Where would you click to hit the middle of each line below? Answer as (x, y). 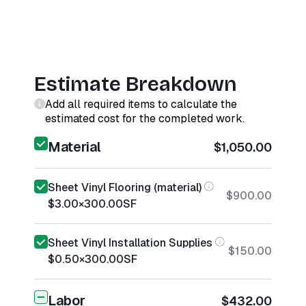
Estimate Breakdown (136, 84)
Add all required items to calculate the (141, 104)
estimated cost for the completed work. (145, 119)
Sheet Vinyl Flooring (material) (125, 187)
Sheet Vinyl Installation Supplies (130, 243)
